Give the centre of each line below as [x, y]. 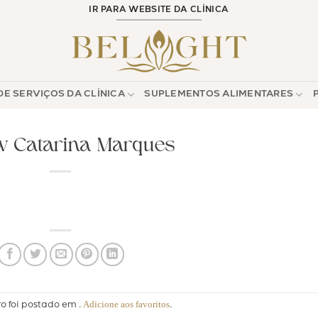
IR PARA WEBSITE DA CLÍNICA [159, 11]
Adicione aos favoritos [127, 305]
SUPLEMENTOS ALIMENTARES [219, 94]
